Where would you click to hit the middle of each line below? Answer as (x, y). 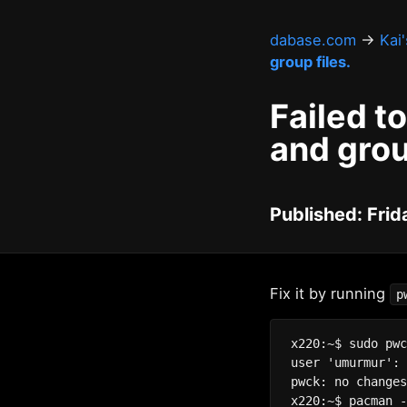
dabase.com (313, 40)
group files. (310, 62)
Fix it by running (330, 293)
